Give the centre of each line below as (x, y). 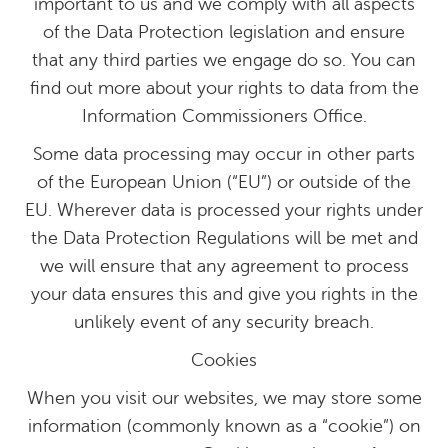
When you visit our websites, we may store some (224, 397)
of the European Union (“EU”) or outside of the (224, 181)
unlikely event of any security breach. (224, 321)
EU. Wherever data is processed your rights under (224, 209)
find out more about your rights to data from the (224, 87)
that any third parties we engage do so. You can (224, 59)
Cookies (224, 359)
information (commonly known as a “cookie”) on (224, 425)
